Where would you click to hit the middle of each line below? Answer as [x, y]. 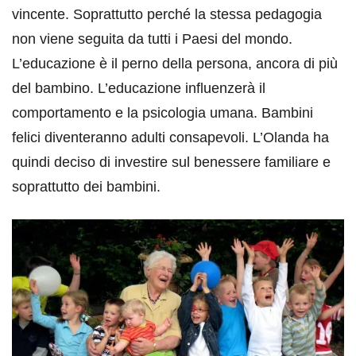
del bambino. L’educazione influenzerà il [139, 88]
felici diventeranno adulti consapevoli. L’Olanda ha [170, 137]
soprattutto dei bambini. [86, 186]
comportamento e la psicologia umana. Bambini [163, 112]
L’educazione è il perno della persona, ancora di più [175, 63]
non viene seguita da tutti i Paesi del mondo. [152, 39]
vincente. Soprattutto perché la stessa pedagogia [167, 14]
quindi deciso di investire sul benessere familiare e [171, 162]
